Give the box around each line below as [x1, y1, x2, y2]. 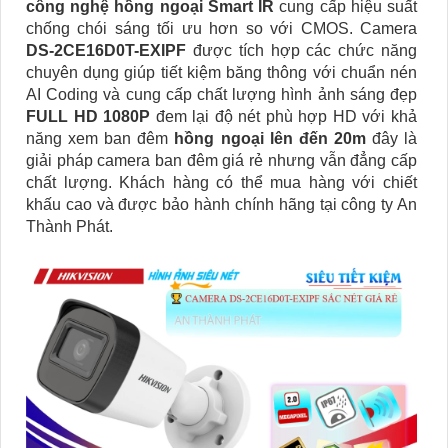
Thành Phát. [26, 218, 113, 236]
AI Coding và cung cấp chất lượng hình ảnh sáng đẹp [26, 86, 417, 104]
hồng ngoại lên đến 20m [174, 130, 366, 148]
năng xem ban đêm [26, 130, 175, 148]
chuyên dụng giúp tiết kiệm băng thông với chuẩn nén [26, 64, 417, 82]
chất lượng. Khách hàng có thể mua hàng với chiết [26, 174, 417, 192]
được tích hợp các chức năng [192, 42, 418, 60]
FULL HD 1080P [26, 108, 151, 126]
